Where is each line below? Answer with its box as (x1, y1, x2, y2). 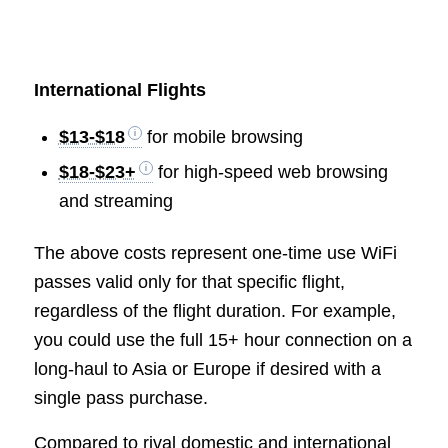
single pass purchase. (33, 388, 208, 409)
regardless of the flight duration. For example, (33, 301, 396, 322)
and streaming (58, 191, 173, 212)
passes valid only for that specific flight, (33, 272, 345, 293)
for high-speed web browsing (152, 162, 388, 183)
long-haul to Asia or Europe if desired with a (33, 359, 381, 380)
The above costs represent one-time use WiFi (33, 243, 397, 264)
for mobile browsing (141, 127, 303, 148)
